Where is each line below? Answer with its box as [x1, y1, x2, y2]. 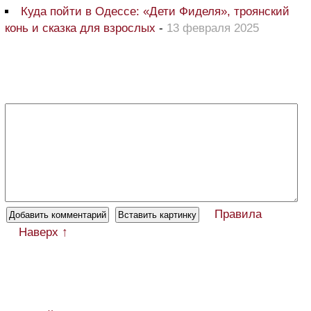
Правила [215, 208, 262, 221]
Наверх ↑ [19, 226, 68, 239]
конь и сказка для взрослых [5, 22, 155, 35]
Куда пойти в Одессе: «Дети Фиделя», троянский [21, 5, 289, 19]
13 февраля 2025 [167, 22, 259, 35]
